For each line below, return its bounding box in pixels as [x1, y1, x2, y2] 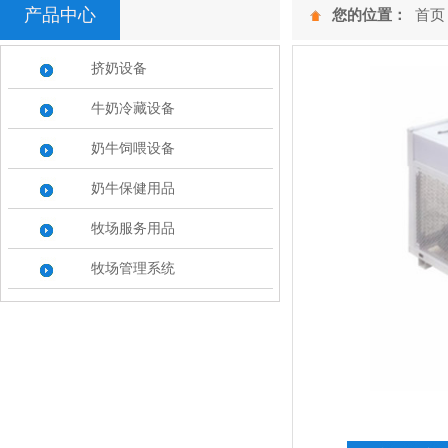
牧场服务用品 [91, 221, 175, 236]
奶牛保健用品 [91, 181, 175, 196]
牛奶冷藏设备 [91, 101, 175, 116]
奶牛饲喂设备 [91, 141, 175, 156]
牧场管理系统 [91, 261, 175, 276]
